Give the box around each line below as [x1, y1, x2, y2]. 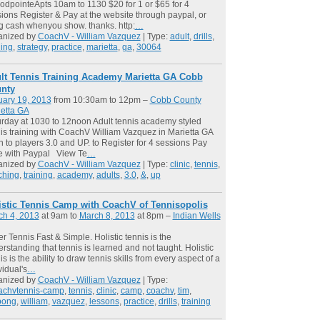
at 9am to [39, 211, 79, 221]
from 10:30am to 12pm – [51, 94, 150, 105]
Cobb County [149, 94, 201, 105]
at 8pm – [134, 211, 173, 221]
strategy [16, 41, 47, 52]
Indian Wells [172, 211, 221, 221]
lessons [89, 296, 119, 307]
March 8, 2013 [79, 211, 135, 221]
